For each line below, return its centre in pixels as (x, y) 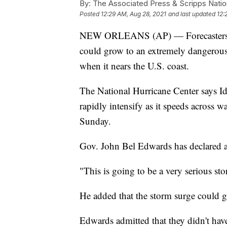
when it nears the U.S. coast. (134, 66)
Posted (90, 14)
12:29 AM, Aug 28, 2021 (134, 14)
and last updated (192, 14)
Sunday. (95, 121)
